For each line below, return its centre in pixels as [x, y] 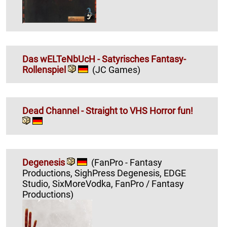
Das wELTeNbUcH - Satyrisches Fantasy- [104, 59]
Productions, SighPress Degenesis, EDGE [48, 173]
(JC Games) [116, 70]
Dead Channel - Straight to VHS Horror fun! [108, 111]
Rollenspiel [45, 70]
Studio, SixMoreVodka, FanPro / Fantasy [37, 184]
